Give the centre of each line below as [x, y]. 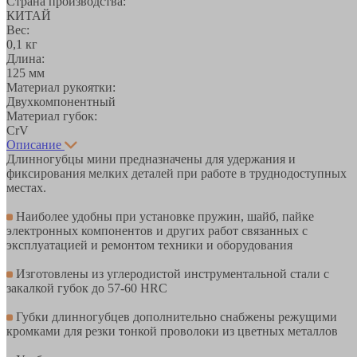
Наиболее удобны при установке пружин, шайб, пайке [163, 216]
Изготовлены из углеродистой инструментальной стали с [171, 273]
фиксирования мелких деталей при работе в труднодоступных [177, 173]
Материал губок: [52, 116]
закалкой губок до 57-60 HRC [87, 288]
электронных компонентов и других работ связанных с [157, 230]
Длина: [25, 58]
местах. [26, 187]
